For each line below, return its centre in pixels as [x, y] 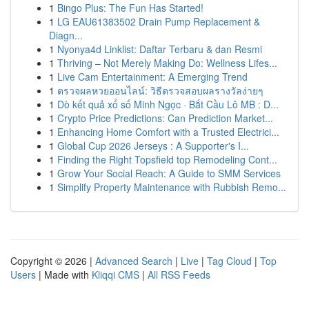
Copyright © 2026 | [53, 261]
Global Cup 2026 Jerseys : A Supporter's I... [153, 146]
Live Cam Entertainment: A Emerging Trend [152, 77]
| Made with [64, 275]
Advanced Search [134, 261]
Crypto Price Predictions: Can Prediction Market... [165, 118]
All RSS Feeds [179, 275]
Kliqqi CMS [116, 275]
